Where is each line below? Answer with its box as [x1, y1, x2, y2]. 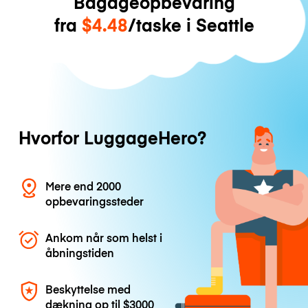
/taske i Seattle [127, 12, 254, 36]
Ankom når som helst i [45, 230, 163, 245]
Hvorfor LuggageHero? [18, 125, 206, 150]
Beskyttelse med [45, 281, 131, 297]
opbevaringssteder [45, 192, 144, 208]
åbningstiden [45, 245, 115, 261]
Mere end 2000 [45, 177, 122, 193]
